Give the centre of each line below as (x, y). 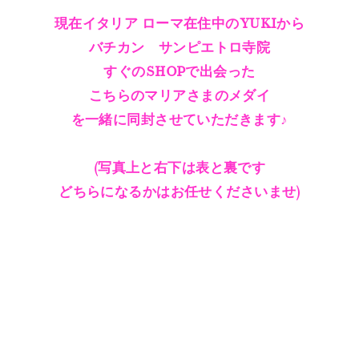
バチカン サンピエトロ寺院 (179, 48)
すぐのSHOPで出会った (179, 72)
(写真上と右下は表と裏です (179, 168)
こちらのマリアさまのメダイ (179, 96)
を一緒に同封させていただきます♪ (179, 120)
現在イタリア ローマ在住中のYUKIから (179, 24)
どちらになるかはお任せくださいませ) (179, 192)
